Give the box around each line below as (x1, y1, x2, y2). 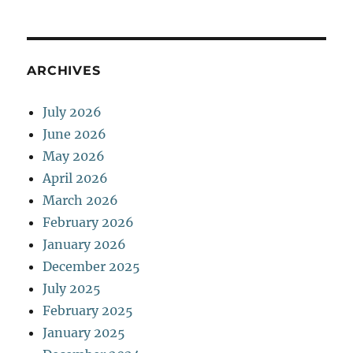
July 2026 (43, 103, 102, 120)
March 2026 (43, 191, 119, 208)
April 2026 (43, 169, 109, 186)
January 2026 (43, 236, 127, 252)
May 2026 (43, 147, 106, 164)
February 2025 (43, 302, 134, 318)
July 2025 (43, 280, 102, 296)
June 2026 (43, 125, 107, 142)
